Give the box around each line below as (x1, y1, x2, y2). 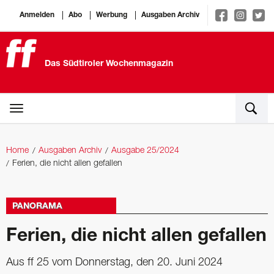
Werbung (95, 11, 127, 19)
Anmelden (19, 11, 54, 19)
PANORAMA (12, 202, 62, 211)
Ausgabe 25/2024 (111, 147, 179, 155)
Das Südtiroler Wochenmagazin (45, 60, 173, 68)
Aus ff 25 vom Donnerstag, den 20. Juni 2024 (6, 257, 223, 267)
